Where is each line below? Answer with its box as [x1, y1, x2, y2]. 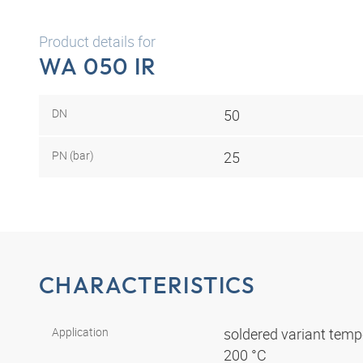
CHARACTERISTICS [39, 271, 256, 300]
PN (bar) [52, 147, 94, 163]
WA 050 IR [39, 52, 157, 80]
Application [52, 324, 109, 340]
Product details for [39, 32, 156, 51]
